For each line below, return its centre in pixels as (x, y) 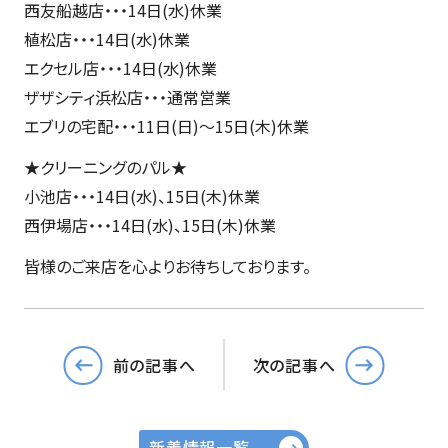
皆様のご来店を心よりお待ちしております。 (167, 266)
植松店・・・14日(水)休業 (106, 39)
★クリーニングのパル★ (105, 167)
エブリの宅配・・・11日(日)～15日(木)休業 (166, 126)
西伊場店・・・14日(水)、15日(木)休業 (149, 225)
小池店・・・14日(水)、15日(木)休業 (141, 196)
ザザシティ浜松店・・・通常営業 (127, 97)
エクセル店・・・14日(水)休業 (120, 68)
